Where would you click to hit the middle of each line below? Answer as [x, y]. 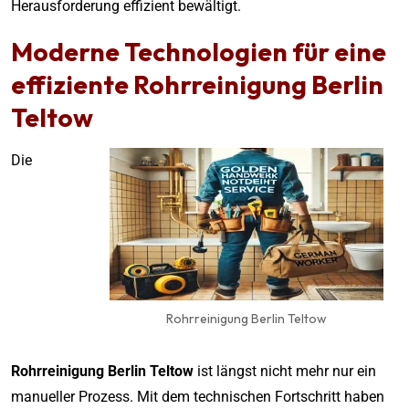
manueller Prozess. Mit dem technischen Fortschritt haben [198, 396]
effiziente [72, 84]
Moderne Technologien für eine [199, 51]
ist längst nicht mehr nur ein [285, 371]
